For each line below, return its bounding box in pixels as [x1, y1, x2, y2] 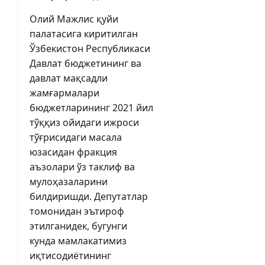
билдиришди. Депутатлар [30, 189, 148, 203]
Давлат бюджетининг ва [30, 56, 141, 70]
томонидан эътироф [30, 204, 124, 218]
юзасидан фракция [30, 145, 117, 159]
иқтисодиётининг [30, 248, 111, 262]
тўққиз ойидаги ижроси [30, 115, 139, 129]
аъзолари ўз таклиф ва [30, 160, 135, 173]
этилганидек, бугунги [30, 219, 127, 232]
